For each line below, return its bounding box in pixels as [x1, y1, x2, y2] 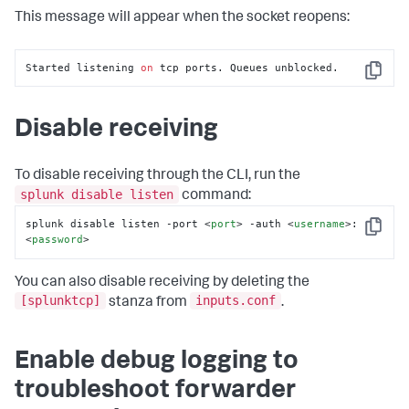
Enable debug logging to [15, 350, 299, 376]
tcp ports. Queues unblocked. [153, 61, 340, 75]
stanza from [106, 295, 190, 310]
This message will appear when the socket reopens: [15, 10, 350, 26]
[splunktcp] [20, 293, 100, 309]
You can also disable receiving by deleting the [15, 275, 309, 290]
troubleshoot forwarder [15, 379, 296, 405]
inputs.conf [195, 293, 276, 309]
